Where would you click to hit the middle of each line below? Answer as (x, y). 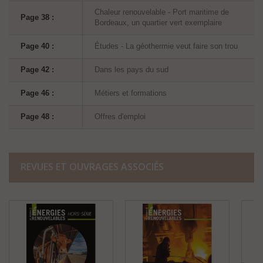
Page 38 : (37, 18)
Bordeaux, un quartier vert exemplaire (158, 23)
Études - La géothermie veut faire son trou (166, 46)
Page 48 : (37, 117)
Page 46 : (37, 93)
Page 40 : (37, 46)
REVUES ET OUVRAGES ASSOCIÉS (92, 167)
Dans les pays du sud (131, 70)
